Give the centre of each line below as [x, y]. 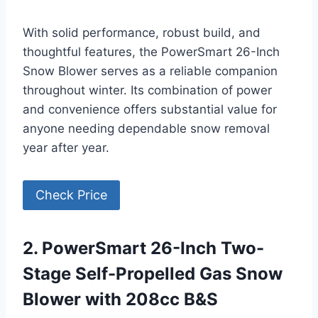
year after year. [66, 148]
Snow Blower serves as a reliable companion [150, 71]
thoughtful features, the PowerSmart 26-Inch [151, 52]
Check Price [71, 195]
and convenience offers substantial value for [150, 110]
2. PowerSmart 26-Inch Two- [143, 248]
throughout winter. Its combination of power [147, 91]
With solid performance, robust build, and [142, 33]
